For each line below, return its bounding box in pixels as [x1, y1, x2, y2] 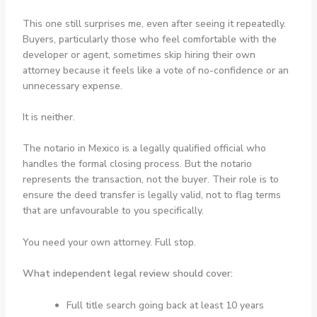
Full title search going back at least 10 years [66, 298, 264, 312]
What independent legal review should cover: [22, 267, 233, 281]
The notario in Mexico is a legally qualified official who [22, 142, 266, 156]
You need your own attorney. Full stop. [22, 235, 196, 249]
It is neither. [22, 110, 75, 125]
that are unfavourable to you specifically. [22, 204, 204, 218]
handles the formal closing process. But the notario [22, 157, 252, 171]
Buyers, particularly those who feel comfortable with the [22, 32, 277, 46]
